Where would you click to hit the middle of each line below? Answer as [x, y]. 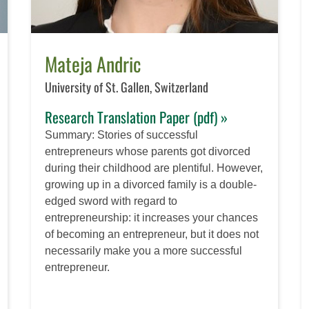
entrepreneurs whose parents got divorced [148, 152]
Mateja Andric [93, 64]
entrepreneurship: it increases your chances [152, 218]
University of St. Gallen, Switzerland [127, 87]
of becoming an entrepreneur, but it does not [152, 235]
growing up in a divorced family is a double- [151, 185]
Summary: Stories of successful [122, 135]
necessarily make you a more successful [144, 251]
